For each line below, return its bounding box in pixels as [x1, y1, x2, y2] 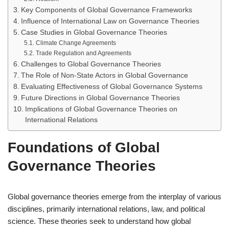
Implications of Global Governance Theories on [25, 105, 177, 113]
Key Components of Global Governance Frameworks [20, 6, 192, 14]
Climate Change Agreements [35, 39, 116, 47]
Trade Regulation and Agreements [35, 50, 131, 57]
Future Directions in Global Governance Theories [20, 94, 180, 102]
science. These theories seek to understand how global [8, 217, 191, 225]
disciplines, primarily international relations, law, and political [8, 204, 205, 213]
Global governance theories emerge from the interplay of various [8, 192, 221, 201]
